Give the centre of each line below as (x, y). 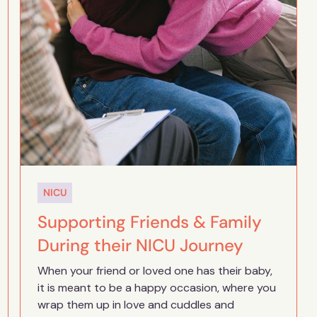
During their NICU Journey (140, 245)
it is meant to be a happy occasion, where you (156, 288)
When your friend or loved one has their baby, (155, 271)
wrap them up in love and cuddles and (136, 305)
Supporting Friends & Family (149, 222)
